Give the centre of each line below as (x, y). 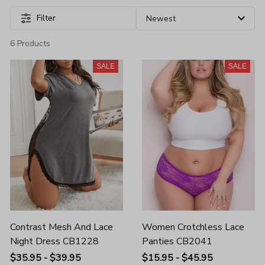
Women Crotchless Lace (193, 227)
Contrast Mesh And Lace (62, 227)
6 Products (30, 43)
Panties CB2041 (177, 241)
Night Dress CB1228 (54, 241)
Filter (46, 18)
